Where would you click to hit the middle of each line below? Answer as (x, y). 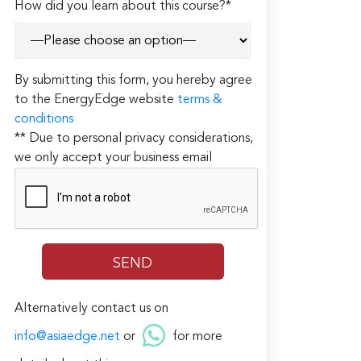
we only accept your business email (113, 158)
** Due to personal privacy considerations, (133, 138)
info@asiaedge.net (67, 336)
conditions (44, 119)
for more (195, 336)
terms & (199, 100)
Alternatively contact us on (91, 308)
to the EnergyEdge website (95, 100)
